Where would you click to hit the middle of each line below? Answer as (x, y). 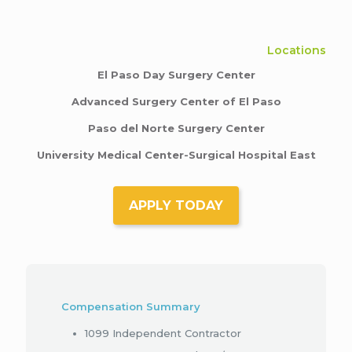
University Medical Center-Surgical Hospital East (176, 155)
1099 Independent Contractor (163, 333)
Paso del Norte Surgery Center (176, 128)
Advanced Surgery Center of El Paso (176, 101)
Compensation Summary (131, 306)
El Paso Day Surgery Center (176, 75)
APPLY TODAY (176, 205)
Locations (297, 50)
